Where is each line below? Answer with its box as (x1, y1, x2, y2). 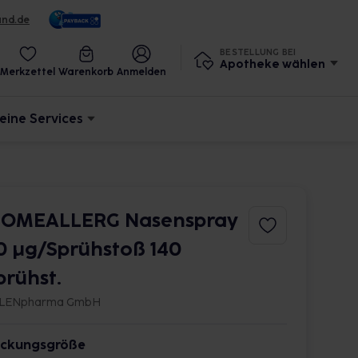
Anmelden (117, 66, 166, 78)
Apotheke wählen (220, 57, 325, 71)
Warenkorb (58, 66, 113, 78)
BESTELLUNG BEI (220, 46, 296, 58)
